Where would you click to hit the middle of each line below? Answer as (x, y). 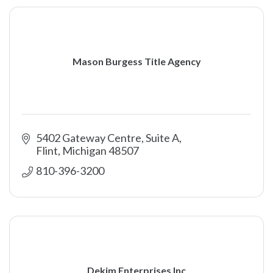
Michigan (84, 151)
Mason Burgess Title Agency (136, 61)
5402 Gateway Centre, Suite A (107, 138)
